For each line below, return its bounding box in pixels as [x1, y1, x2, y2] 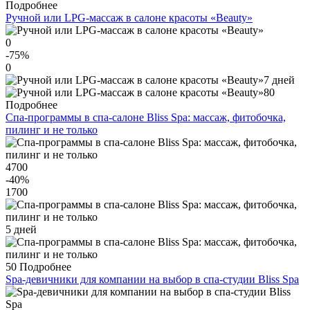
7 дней [264, 74, 295, 86]
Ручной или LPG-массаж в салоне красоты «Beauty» [6, 12, 253, 24]
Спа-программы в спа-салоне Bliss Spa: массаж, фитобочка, [6, 111, 286, 124]
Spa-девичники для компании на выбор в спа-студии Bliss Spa [6, 273, 299, 286]
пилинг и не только [6, 124, 98, 136]
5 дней [6, 224, 37, 236]
